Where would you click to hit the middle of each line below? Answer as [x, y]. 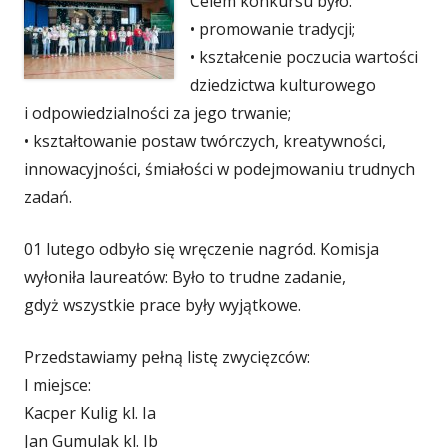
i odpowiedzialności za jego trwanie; [157, 113]
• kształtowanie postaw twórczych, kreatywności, [205, 141]
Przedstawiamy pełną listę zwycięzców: [167, 357]
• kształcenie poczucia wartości [304, 57]
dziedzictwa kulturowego [283, 85]
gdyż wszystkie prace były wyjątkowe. [164, 305]
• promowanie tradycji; [272, 29]
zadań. [48, 197]
